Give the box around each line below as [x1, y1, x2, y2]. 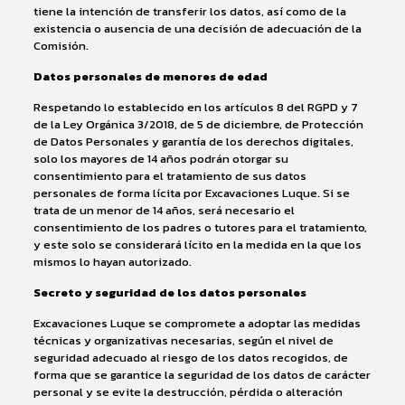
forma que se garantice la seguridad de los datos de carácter [33, 366, 371, 383]
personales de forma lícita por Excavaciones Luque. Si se [33, 184, 350, 202]
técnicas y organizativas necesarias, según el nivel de [33, 332, 334, 349]
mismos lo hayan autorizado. [33, 253, 192, 270]
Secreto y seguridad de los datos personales [33, 284, 306, 301]
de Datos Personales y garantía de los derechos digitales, [33, 133, 353, 150]
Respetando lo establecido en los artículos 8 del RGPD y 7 [33, 99, 358, 116]
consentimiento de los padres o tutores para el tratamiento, [33, 219, 367, 236]
